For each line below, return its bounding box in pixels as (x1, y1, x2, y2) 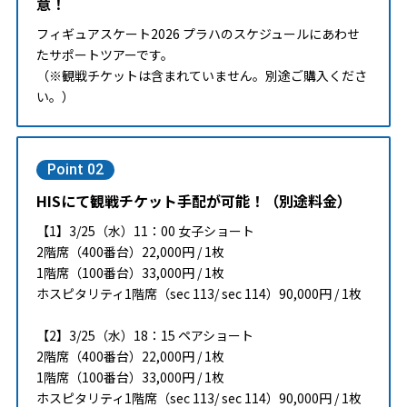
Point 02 (46, 160, 104, 178)
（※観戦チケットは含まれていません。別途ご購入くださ (35, 65, 367, 84)
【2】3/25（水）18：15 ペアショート (35, 325, 253, 344)
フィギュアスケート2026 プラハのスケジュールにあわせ (35, 24, 360, 43)
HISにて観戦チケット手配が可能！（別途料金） (35, 189, 352, 212)
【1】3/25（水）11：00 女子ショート (35, 221, 254, 240)
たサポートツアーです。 (35, 45, 174, 64)
